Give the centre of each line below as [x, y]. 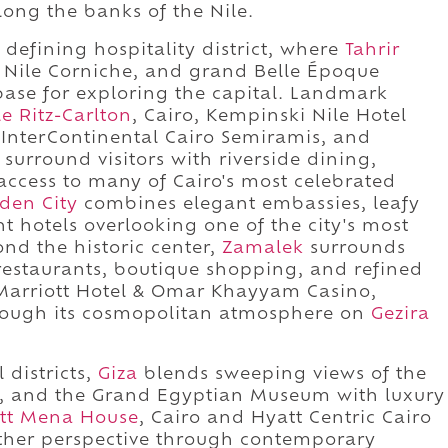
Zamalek [263, 248]
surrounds [355, 248]
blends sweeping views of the [282, 374]
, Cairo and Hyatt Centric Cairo [285, 418]
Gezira [400, 314]
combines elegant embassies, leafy [249, 204]
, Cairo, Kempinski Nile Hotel [269, 116]
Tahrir [372, 50]
